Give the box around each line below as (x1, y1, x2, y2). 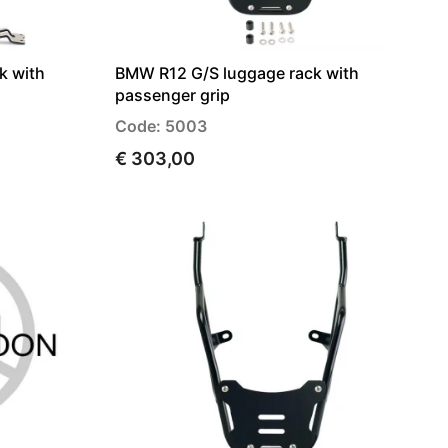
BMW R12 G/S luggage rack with (115, 63, 359, 84)
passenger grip (115, 85, 230, 106)
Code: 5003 (115, 116, 207, 137)
